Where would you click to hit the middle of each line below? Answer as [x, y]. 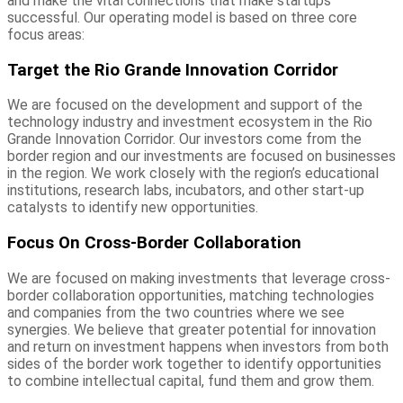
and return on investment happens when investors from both [198, 346]
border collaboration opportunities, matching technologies [191, 295]
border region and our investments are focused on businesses [201, 157]
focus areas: [46, 34]
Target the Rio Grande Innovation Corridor [173, 70]
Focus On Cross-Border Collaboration [154, 242]
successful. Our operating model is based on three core [182, 17]
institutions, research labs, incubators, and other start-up [186, 191]
